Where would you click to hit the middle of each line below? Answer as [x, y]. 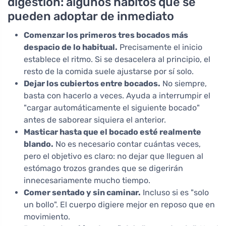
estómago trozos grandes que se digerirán [103, 168]
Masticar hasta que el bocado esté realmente [112, 132]
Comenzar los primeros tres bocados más [106, 35]
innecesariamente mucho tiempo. [87, 181]
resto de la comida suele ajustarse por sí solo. [109, 72]
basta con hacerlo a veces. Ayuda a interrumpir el [117, 96]
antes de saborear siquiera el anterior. [95, 120]
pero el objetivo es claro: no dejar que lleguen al [114, 156]
